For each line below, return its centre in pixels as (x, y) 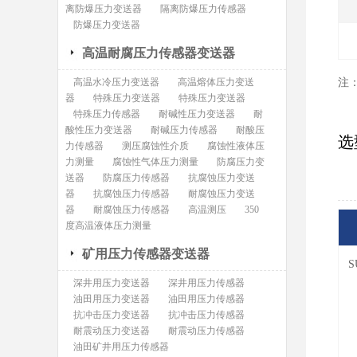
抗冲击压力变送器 (111, 315)
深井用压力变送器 (111, 283)
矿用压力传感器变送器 (146, 254)
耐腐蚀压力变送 (221, 194)
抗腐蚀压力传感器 (131, 194)
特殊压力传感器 (106, 114)
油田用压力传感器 (206, 299)
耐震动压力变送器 (111, 331)
